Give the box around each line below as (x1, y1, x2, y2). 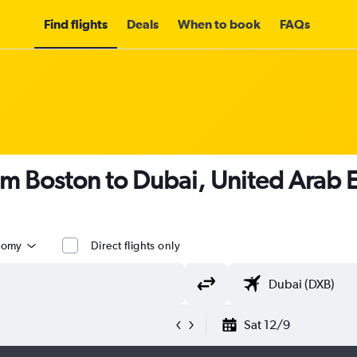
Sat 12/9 (244, 317, 290, 332)
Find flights (44, 17, 108, 31)
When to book (178, 17, 261, 31)
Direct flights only (91, 239, 180, 252)
